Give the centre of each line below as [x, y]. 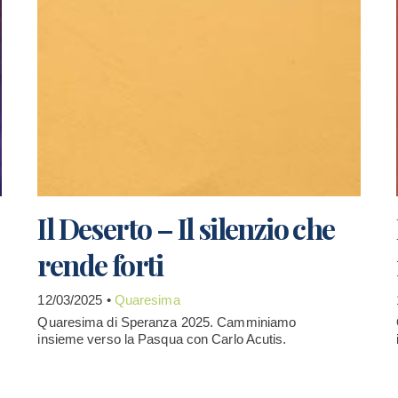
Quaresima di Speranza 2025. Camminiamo [167, 322]
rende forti [100, 264]
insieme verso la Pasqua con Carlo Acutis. [162, 339]
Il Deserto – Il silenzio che [186, 228]
